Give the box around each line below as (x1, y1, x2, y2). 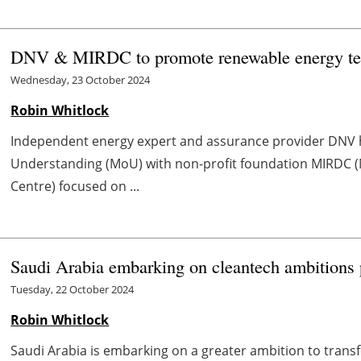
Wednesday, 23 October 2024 (10, 73, 151, 88)
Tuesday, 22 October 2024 (10, 282, 135, 297)
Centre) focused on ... (10, 177, 140, 196)
